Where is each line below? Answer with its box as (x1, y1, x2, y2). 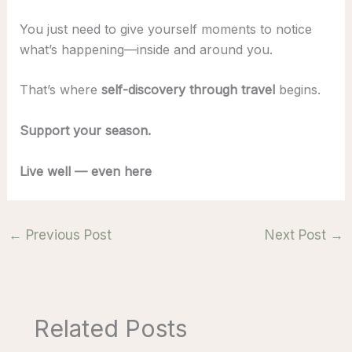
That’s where (19, 82, 101, 98)
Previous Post (21, 226, 112, 243)
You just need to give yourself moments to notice (19, 20, 312, 37)
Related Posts (33, 314, 187, 343)
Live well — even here (19, 163, 152, 179)
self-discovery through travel (101, 82, 275, 98)
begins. (274, 82, 321, 98)
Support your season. (19, 122, 151, 138)
